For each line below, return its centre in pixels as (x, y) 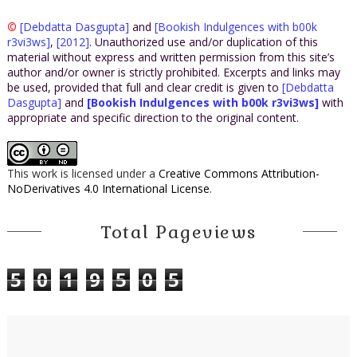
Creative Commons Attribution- (239, 173)
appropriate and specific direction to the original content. (153, 117)
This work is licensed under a (82, 173)
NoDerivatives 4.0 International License (108, 188)
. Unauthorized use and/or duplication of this (203, 41)
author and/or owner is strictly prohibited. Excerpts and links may (173, 72)
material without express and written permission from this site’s (171, 57)
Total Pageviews (178, 231)
